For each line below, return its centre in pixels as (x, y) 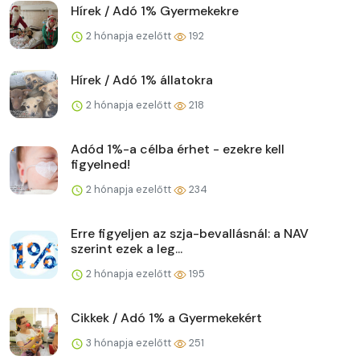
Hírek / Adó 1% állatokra (142, 80)
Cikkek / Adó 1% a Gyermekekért (166, 317)
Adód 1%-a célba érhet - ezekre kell (178, 149)
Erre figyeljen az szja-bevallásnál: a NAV (190, 233)
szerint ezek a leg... (127, 248)
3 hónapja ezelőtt (129, 342)
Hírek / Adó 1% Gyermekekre (155, 10)
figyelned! (100, 164)
